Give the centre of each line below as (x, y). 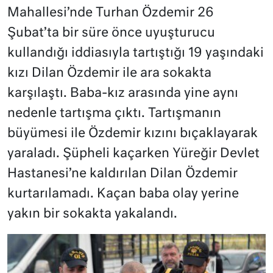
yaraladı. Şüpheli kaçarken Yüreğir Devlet (133, 154)
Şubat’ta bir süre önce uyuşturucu (111, 34)
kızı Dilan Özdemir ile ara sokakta (109, 74)
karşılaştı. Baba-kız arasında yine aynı (123, 94)
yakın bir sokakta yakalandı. (92, 214)
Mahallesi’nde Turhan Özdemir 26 (111, 13)
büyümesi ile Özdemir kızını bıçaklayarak (133, 134)
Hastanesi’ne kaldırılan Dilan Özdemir (122, 174)
